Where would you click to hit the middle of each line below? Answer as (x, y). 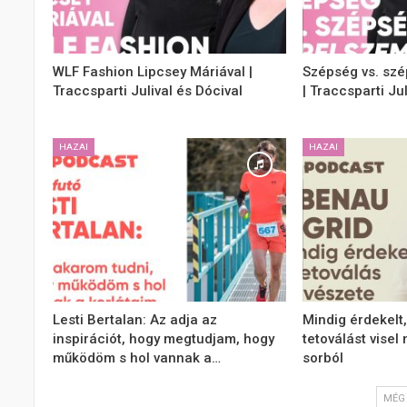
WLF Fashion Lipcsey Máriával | (153, 72)
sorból (323, 357)
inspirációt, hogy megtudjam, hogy (164, 338)
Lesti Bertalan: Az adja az (135, 319)
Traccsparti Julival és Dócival (148, 91)
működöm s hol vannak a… (137, 357)
